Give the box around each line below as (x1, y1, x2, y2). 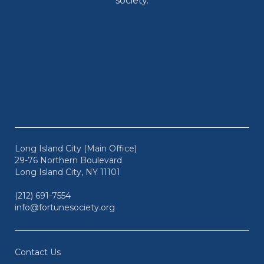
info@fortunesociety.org (15, 202, 115, 213)
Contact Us (15, 247, 61, 258)
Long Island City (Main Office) (15, 143, 137, 154)
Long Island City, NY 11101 (15, 167, 120, 177)
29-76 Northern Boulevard (15, 155, 122, 166)
